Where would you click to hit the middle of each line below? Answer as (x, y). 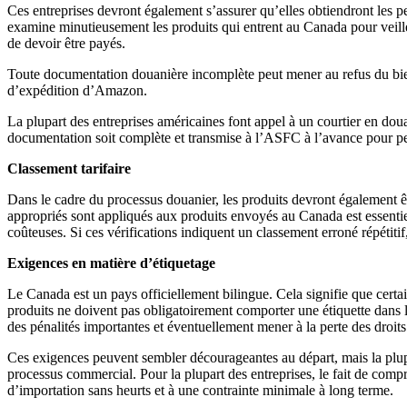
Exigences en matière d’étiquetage (111, 263)
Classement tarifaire (69, 169)
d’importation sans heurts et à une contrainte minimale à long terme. (200, 391)
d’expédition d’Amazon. (77, 91)
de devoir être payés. (66, 44)
